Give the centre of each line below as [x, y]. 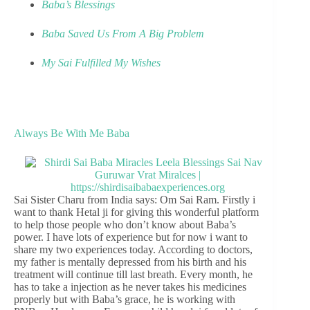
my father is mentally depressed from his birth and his [130, 262]
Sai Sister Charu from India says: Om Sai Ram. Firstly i [135, 199]
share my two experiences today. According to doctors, [133, 249]
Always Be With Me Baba [72, 133]
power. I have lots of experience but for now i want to [131, 237]
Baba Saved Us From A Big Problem [123, 33]
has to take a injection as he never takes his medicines [130, 286]
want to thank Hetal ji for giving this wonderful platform [136, 212]
